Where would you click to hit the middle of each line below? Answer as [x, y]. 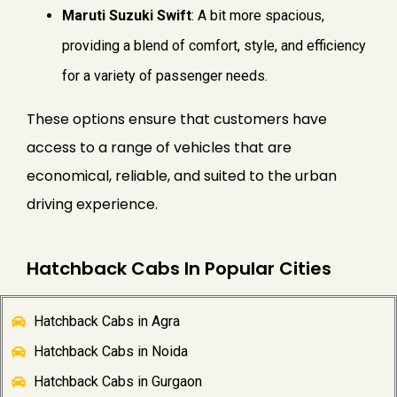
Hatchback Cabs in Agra [107, 322]
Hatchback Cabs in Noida [111, 352]
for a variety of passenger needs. [165, 76]
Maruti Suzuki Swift [127, 16]
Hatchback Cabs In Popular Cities [179, 269]
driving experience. [92, 205]
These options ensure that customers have [177, 120]
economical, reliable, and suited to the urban [182, 176]
